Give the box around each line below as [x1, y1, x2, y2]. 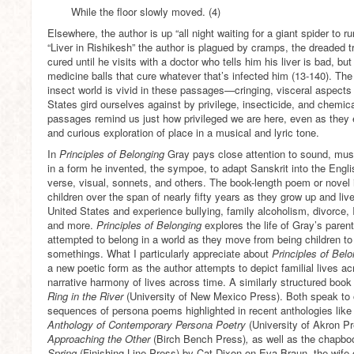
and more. [47, 217, 96, 232]
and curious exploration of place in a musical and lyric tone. [47, 125, 319, 140]
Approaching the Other [47, 331, 153, 346]
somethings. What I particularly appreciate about [47, 246, 272, 261]
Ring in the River [47, 288, 126, 303]
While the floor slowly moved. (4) [71, 4, 220, 19]
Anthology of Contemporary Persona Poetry [47, 317, 249, 332]
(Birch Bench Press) [153, 331, 246, 346]
